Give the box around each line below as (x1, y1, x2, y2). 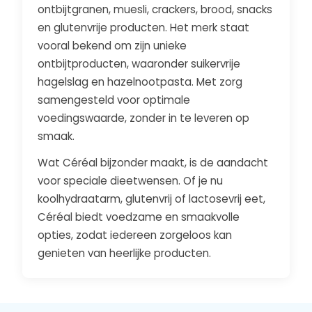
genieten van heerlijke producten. (38, 246, 212, 260)
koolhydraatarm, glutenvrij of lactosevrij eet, (38, 192, 266, 206)
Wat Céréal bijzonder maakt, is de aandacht (38, 155, 269, 170)
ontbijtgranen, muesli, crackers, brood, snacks (38, 2, 273, 17)
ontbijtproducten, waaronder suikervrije (38, 56, 241, 71)
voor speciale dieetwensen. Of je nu (38, 173, 224, 188)
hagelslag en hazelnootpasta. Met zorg (38, 75, 243, 89)
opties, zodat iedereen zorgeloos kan (38, 228, 233, 242)
